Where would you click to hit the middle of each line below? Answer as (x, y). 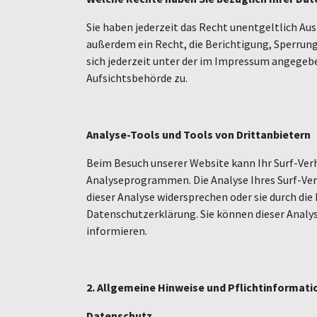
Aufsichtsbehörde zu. (137, 77)
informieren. (117, 230)
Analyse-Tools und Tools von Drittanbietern (198, 134)
